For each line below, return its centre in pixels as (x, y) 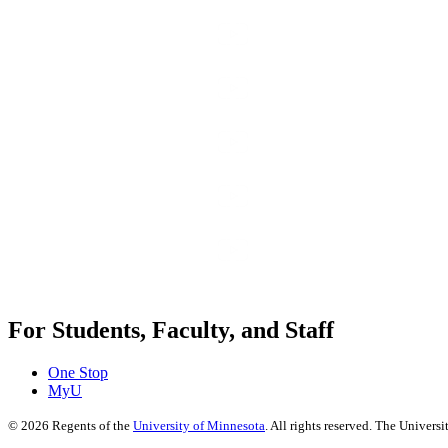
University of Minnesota (199, 426)
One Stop (78, 373)
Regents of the (91, 426)
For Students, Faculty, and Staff (171, 330)
